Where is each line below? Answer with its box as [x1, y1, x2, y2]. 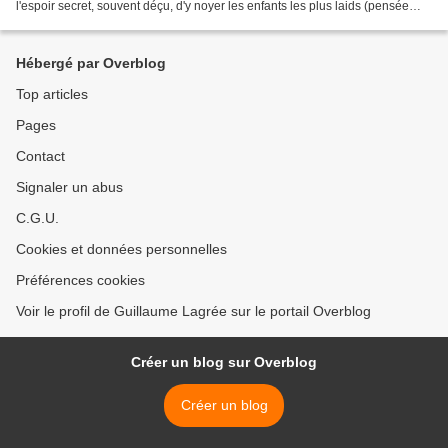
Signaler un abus [16, 179, 123, 195]
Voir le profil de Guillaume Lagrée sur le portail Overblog [16, 303, 371, 319]
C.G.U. [16, 210, 59, 226]
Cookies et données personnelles [16, 241, 227, 257]
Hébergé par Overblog [16, 55, 166, 71]
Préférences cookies [16, 272, 145, 288]
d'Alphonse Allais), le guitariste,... [16, 14, 195, 29]
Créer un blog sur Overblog [131, 354, 317, 370]
